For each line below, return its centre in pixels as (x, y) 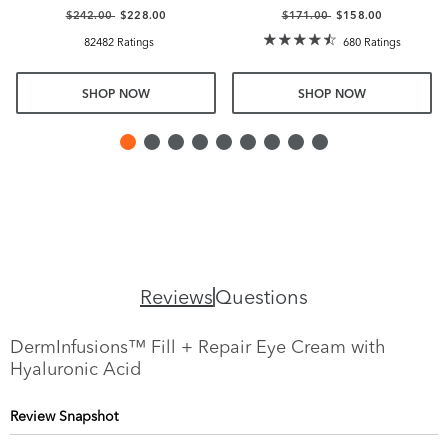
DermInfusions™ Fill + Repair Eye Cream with (198, 347)
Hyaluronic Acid (75, 369)
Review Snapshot (64, 416)
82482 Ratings (118, 41)
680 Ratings (372, 41)
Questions (261, 297)
